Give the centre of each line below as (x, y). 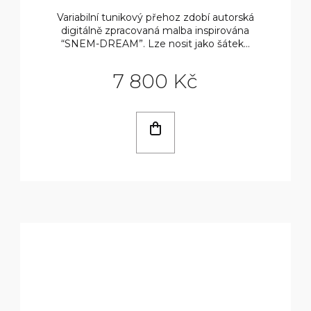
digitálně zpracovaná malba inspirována (155, 30)
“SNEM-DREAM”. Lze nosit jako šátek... (155, 43)
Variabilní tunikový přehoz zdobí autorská (155, 17)
